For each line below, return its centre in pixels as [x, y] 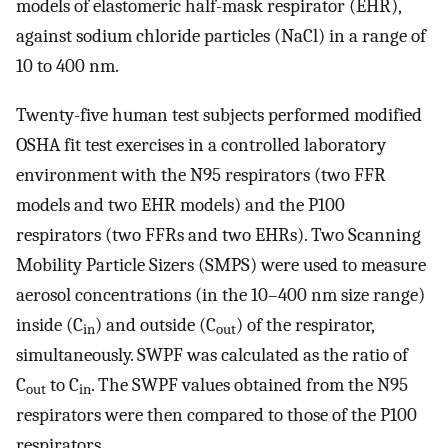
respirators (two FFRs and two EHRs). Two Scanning [218, 234]
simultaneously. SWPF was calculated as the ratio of [212, 354]
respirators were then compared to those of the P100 [216, 414]
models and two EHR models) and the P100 [180, 204]
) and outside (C [155, 324]
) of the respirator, [305, 324]
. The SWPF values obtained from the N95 [249, 384]
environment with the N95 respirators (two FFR [201, 174]
